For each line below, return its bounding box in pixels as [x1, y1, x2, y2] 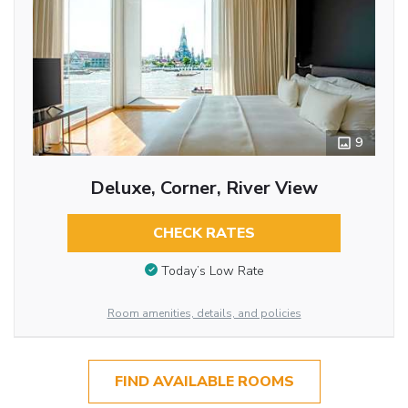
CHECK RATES [152, 223, 255, 243]
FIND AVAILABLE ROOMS [114, 371, 294, 392]
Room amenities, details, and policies [107, 305, 301, 321]
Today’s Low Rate [160, 261, 264, 280]
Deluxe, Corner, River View [89, 176, 318, 200]
